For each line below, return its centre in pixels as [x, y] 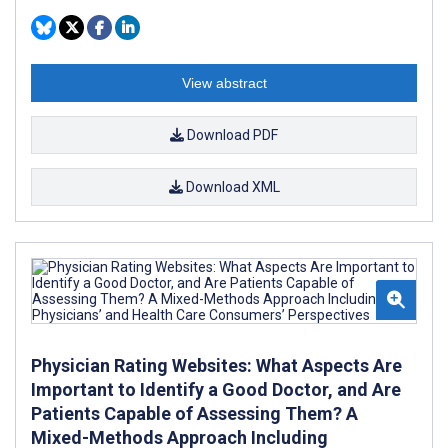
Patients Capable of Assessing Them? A [194, 413]
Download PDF [231, 134]
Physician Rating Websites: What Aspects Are [216, 365]
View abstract [224, 82]
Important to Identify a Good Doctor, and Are [216, 389]
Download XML [231, 186]
